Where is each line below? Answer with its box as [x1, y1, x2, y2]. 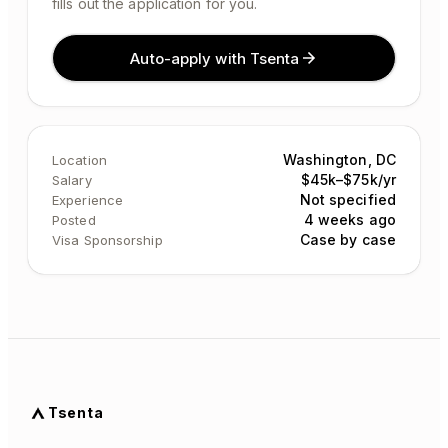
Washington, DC [282, 151, 396, 168]
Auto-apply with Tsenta [130, 48, 300, 68]
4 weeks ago [303, 211, 396, 228]
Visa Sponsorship [52, 232, 163, 248]
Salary [52, 172, 92, 188]
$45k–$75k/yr [300, 171, 396, 188]
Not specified [299, 191, 396, 208]
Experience [52, 192, 123, 208]
